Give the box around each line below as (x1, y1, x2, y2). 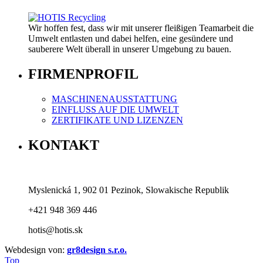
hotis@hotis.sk (28, 224, 83, 235)
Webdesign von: (5, 244, 67, 255)
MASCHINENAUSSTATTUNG (52, 93, 177, 104)
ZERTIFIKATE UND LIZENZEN (52, 114, 183, 125)
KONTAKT (28, 137, 99, 153)
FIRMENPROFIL (28, 66, 139, 82)
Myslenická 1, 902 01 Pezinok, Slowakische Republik (28, 184, 229, 195)
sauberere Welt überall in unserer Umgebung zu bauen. (28, 43, 231, 54)
